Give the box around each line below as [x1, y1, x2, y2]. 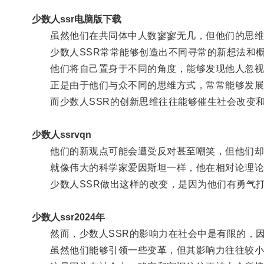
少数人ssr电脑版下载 [31, 14, 121, 24]
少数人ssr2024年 [31, 212, 105, 222]
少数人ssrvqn [31, 129, 91, 140]
